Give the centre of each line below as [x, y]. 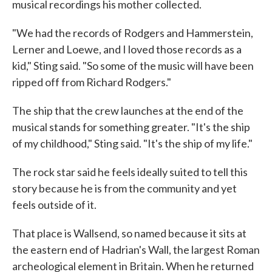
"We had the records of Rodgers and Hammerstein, [133, 33]
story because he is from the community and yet [124, 188]
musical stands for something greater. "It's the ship [131, 127]
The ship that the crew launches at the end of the [128, 110]
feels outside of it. [54, 205]
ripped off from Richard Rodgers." [92, 82]
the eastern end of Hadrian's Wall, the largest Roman [136, 250]
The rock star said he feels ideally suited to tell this [130, 172]
